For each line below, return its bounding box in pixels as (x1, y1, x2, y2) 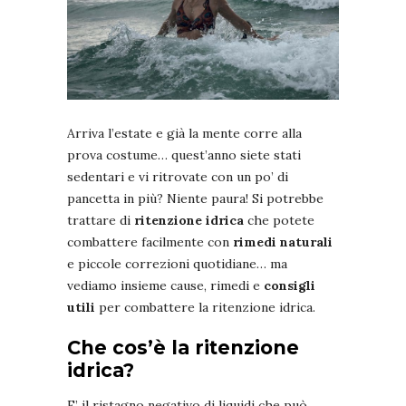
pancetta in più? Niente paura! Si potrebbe (67, 190, 324, 208)
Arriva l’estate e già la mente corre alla (67, 125, 302, 142)
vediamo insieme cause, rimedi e (67, 277, 264, 295)
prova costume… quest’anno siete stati (67, 147, 301, 164)
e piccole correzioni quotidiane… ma (67, 256, 287, 273)
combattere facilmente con (67, 234, 233, 251)
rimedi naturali (233, 234, 333, 251)
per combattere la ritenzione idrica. (95, 299, 315, 316)
